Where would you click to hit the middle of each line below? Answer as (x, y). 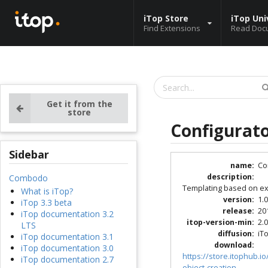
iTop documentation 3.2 (67, 214)
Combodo (28, 178)
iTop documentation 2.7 (67, 260)
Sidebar (29, 155)
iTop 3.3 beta (46, 203)
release (237, 211)
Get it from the (79, 104)
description (229, 177)
